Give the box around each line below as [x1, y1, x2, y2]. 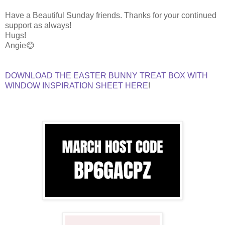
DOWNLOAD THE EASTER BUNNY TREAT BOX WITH [5, 71, 208, 80]
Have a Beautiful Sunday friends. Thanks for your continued [5, 11, 216, 20]
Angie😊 [5, 41, 35, 50]
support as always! [5, 21, 71, 30]
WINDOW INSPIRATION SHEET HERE [5, 81, 148, 90]
